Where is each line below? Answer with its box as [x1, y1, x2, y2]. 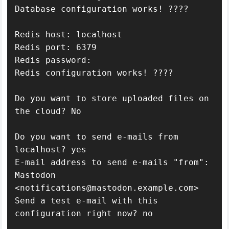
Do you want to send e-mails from [15, 131, 179, 142]
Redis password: [15, 55, 97, 65]
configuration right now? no [15, 208, 153, 218]
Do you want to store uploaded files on [15, 93, 210, 103]
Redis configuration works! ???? [15, 67, 174, 78]
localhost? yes [15, 144, 87, 154]
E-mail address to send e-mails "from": [15, 157, 210, 167]
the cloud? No [15, 106, 82, 116]
